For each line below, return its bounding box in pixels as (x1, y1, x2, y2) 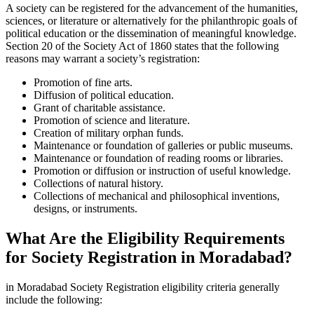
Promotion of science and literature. (34, 114, 190, 127)
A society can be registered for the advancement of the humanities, (6, 2, 298, 15)
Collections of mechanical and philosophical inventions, (34, 190, 280, 203)
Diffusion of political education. (34, 89, 174, 102)
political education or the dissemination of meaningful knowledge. (6, 27, 296, 40)
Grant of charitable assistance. (34, 102, 165, 114)
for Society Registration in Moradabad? (6, 248, 292, 267)
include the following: (6, 294, 102, 306)
